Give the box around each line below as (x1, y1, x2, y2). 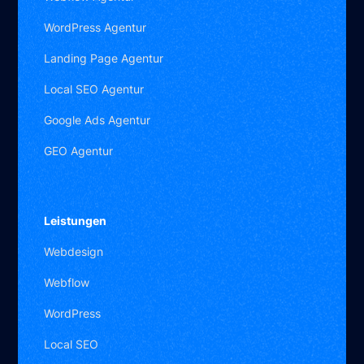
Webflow (44, 275, 90, 290)
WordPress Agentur (44, 20, 147, 35)
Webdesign (44, 245, 104, 259)
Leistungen (44, 214, 107, 228)
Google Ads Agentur (44, 113, 151, 128)
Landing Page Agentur (44, 51, 164, 66)
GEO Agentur (44, 144, 114, 158)
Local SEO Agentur (44, 82, 145, 97)
